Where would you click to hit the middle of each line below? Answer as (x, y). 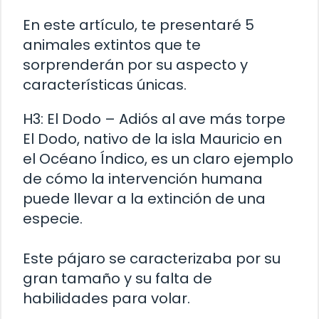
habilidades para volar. (106, 299)
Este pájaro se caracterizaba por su (152, 259)
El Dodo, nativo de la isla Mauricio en (152, 139)
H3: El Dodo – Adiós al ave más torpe (154, 119)
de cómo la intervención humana (143, 179)
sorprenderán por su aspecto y (135, 65)
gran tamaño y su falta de (117, 279)
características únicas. (105, 85)
